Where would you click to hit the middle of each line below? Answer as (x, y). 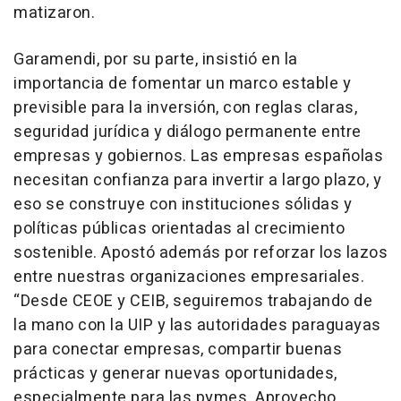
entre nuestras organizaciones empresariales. (189, 277)
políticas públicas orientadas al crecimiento (179, 228)
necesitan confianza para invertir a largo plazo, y (197, 180)
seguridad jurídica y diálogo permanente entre (188, 132)
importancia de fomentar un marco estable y (182, 83)
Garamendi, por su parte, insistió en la (156, 59)
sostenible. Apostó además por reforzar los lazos (200, 252)
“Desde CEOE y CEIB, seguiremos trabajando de (193, 301)
